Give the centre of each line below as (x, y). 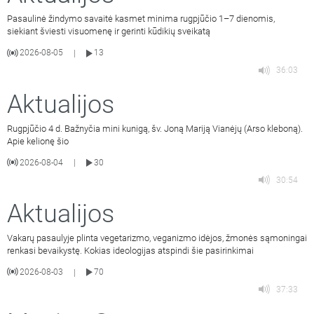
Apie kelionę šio (38, 141)
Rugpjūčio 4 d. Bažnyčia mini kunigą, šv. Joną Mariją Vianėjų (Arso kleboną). (155, 128)
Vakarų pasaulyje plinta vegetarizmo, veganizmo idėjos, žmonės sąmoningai (157, 238)
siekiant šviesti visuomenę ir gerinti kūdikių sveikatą (109, 32)
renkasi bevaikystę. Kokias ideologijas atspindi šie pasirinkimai (130, 250)
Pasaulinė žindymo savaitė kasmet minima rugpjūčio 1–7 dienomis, (141, 19)
